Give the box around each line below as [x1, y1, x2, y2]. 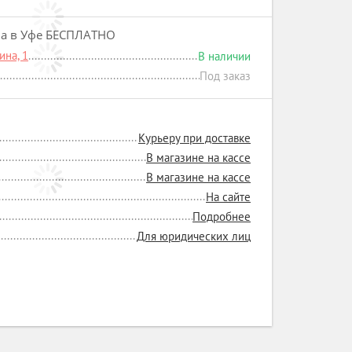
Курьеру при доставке [138, 130, 251, 145]
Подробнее [192, 209, 251, 224]
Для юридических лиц [137, 229, 251, 244]
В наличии [198, 49, 251, 64]
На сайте [206, 189, 251, 204]
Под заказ [200, 68, 251, 83]
